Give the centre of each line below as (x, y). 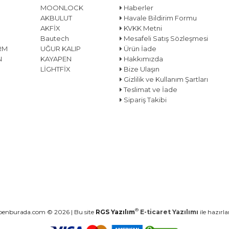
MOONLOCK (62, 7)
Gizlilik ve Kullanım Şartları (165, 79)
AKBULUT (56, 18)
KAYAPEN (56, 59)
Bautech (55, 38)
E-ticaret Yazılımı (169, 212)
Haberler (138, 7)
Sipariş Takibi (144, 99)
